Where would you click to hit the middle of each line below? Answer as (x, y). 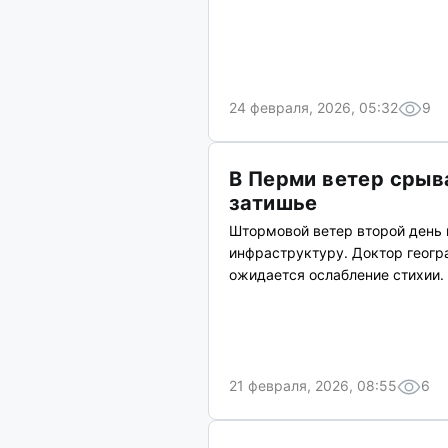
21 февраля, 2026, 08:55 (313, 385)
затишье (273, 203)
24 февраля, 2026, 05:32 (313, 107)
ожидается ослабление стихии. (336, 274)
